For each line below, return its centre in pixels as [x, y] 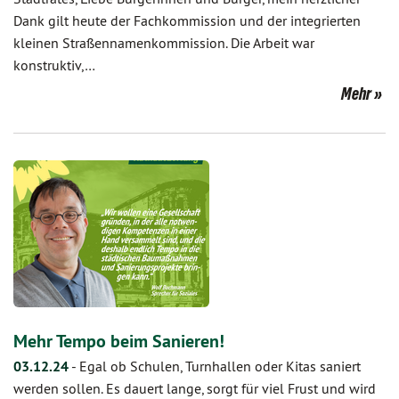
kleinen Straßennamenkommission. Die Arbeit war [164, 43]
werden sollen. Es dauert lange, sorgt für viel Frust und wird [195, 388]
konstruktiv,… [54, 65]
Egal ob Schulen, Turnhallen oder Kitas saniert [220, 366]
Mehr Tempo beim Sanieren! [119, 341]
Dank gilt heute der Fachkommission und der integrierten [187, 20]
